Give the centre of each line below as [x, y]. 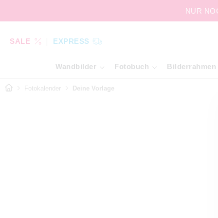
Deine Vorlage [93, 88]
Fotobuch [132, 66]
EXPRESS [71, 41]
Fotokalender [43, 88]
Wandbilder [76, 66]
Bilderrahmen [191, 66]
